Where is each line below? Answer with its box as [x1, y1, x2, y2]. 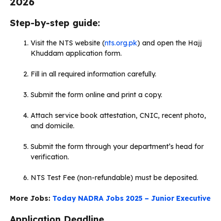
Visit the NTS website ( [31, 38, 105, 47]
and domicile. [31, 121, 74, 130]
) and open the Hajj [137, 38, 202, 47]
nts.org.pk [105, 38, 137, 47]
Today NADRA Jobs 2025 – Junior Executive [50, 193, 211, 203]
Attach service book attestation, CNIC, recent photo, [31, 110, 206, 120]
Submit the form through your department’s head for [31, 142, 204, 151]
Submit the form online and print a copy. [31, 90, 162, 99]
